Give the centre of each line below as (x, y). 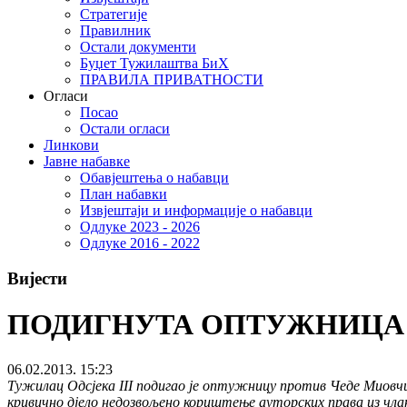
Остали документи (138, 47)
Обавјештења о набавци (154, 178)
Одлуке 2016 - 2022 (140, 243)
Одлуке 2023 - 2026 (140, 227)
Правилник (115, 31)
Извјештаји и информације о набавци (196, 211)
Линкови (71, 145)
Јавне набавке (87, 162)
